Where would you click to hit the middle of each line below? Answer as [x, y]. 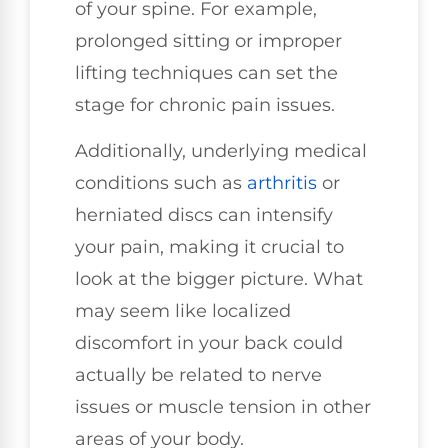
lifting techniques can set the [206, 72]
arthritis [282, 182]
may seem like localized [183, 310]
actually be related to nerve [198, 374]
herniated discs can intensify [204, 214]
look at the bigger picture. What [219, 278]
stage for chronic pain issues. [205, 104]
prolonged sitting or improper [208, 40]
